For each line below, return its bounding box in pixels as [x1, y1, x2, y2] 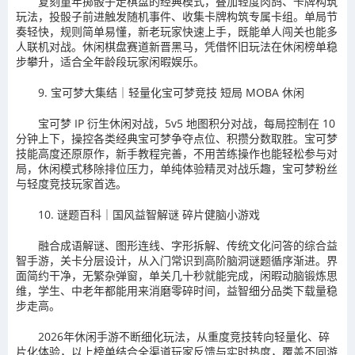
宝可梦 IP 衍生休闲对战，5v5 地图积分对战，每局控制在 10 [38, 116, 335, 132]
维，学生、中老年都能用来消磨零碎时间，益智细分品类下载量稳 [16, 283, 338, 299]
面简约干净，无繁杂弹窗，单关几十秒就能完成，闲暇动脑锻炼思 [16, 268, 338, 284]
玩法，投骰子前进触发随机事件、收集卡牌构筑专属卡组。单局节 [16, 9, 338, 25]
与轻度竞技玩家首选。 [16, 176, 127, 192]
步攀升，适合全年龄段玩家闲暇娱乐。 [16, 54, 204, 70]
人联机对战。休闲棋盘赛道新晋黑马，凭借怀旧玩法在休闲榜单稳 [16, 39, 338, 55]
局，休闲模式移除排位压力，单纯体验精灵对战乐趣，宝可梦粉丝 [16, 161, 338, 177]
